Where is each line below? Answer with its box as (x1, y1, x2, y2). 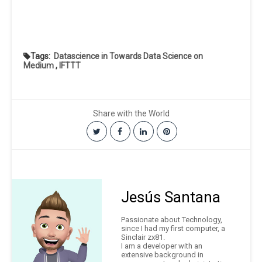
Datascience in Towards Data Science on (54, 51, 203, 61)
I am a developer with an (121, 242, 202, 251)
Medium (23, 61, 54, 71)
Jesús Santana (121, 188, 220, 206)
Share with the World (92, 109, 170, 119)
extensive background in (121, 250, 204, 260)
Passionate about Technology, (121, 215, 222, 225)
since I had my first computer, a (121, 224, 225, 233)
